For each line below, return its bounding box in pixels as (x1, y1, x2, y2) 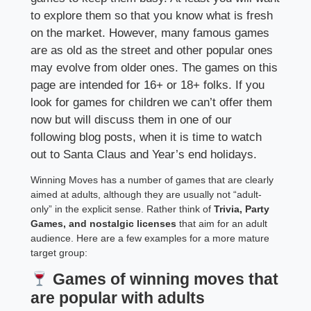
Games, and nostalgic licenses (31, 218, 177, 230)
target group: (31, 247, 88, 259)
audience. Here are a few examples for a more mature (31, 233, 270, 244)
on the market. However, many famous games (31, 26, 270, 40)
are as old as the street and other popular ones (31, 44, 274, 58)
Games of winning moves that (48, 271, 278, 289)
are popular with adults (31, 289, 205, 308)
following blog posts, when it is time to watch (31, 131, 262, 144)
